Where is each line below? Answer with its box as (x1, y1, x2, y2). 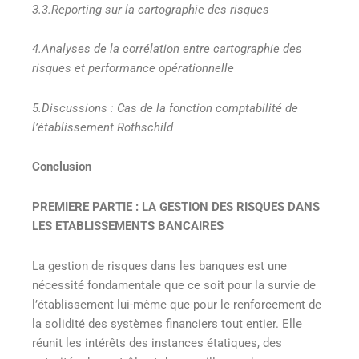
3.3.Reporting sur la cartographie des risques (32, 2, 269, 17)
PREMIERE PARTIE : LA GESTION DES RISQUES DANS (32, 199, 320, 214)
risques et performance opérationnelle (32, 61, 234, 76)
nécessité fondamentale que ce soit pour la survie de (32, 277, 316, 292)
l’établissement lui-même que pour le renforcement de (32, 296, 321, 312)
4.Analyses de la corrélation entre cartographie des (32, 42, 302, 57)
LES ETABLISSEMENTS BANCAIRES (32, 218, 224, 233)
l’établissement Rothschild (32, 119, 176, 135)
